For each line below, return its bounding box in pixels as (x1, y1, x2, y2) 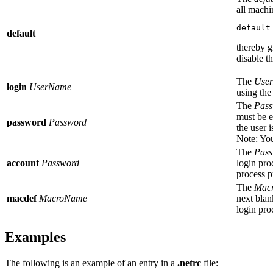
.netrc (177, 258, 201, 269)
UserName (27, 82, 71, 93)
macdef (7, 193, 37, 204)
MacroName (37, 193, 87, 204)
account (7, 158, 39, 169)
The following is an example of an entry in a (5, 258, 177, 269)
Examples (5, 229, 66, 246)
